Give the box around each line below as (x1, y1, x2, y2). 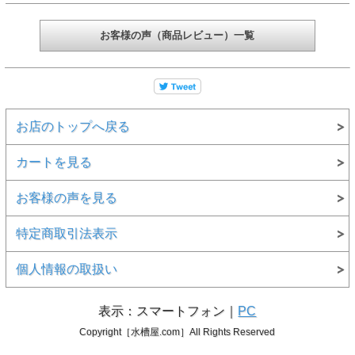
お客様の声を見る (15, 191, 117, 205)
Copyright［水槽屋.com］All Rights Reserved (79, 326, 276, 338)
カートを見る (15, 155, 92, 170)
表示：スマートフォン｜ (98, 304, 239, 319)
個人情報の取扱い (15, 262, 117, 277)
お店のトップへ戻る (15, 120, 130, 134)
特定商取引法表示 (15, 227, 117, 241)
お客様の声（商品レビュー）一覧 (100, 29, 255, 42)
